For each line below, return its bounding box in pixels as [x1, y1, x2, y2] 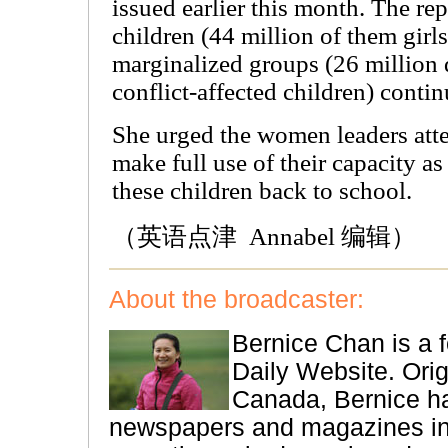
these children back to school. [112, 177, 412, 204]
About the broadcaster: [109, 286, 364, 313]
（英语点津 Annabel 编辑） [112, 223, 416, 250]
